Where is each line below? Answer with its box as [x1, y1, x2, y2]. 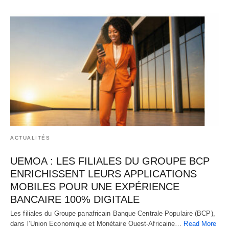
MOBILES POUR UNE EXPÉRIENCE [10, 181, 179, 193]
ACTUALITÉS [10, 135, 50, 141]
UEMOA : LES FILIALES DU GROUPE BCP [10, 155, 210, 167]
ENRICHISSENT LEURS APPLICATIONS [10, 168, 197, 180]
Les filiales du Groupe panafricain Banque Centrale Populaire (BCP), [10, 210, 215, 218]
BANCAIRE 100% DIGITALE [10, 194, 140, 205]
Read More [184, 220, 217, 228]
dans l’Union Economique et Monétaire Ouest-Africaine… [10, 220, 184, 228]
